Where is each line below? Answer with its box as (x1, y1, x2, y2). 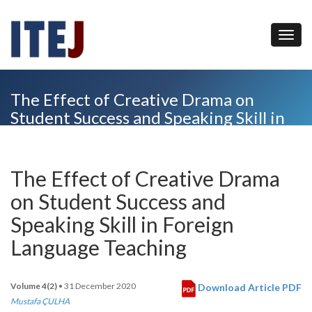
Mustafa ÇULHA (10, 296, 70, 306)
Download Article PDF (196, 281, 302, 294)
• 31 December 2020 (57, 281, 136, 291)
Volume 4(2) (10, 281, 57, 291)
